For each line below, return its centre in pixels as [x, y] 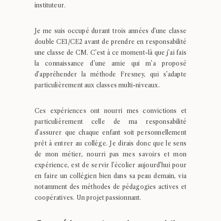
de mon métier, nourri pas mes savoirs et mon [110, 154]
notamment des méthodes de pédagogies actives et [110, 187]
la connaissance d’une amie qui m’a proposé [110, 63]
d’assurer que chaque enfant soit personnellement [110, 132]
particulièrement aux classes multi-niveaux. [97, 85]
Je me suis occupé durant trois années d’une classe [110, 31]
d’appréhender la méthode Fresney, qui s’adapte [110, 74]
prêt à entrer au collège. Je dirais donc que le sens [110, 143]
